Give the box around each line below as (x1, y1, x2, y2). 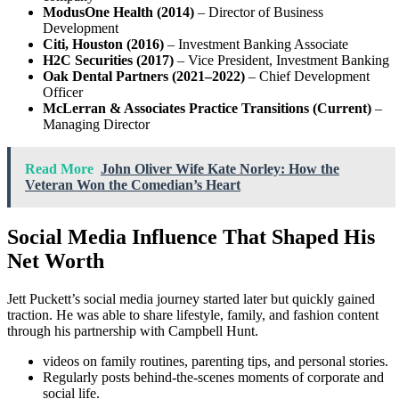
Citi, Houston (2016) (43, 37, 164, 53)
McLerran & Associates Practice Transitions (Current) (43, 101, 371, 117)
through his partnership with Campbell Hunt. (7, 323, 258, 339)
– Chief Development (245, 69, 370, 85)
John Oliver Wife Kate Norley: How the (101, 161, 339, 177)
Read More (25, 161, 94, 177)
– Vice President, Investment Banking (174, 53, 389, 69)
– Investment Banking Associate (164, 37, 348, 53)
